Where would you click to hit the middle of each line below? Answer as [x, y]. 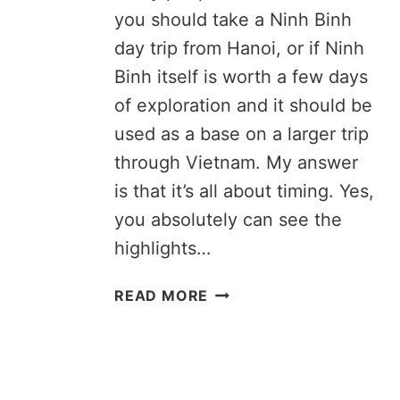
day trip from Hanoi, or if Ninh [239, 48]
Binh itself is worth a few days [241, 76]
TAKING [237, 290]
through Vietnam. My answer [236, 162]
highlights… [162, 248]
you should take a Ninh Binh [233, 19]
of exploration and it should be [243, 105]
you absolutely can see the [228, 219]
